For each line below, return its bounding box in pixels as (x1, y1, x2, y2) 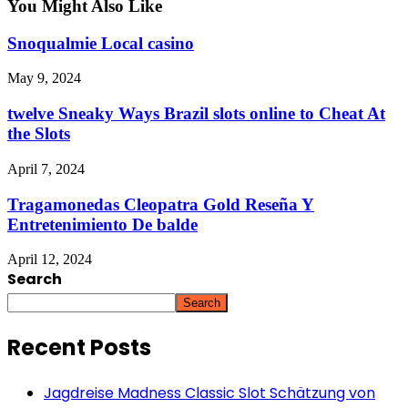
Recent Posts (7, 332, 151, 363)
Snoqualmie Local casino (7, 33, 194, 53)
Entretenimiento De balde (7, 214, 198, 234)
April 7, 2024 (7, 160, 85, 177)
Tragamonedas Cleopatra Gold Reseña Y (7, 194, 314, 214)
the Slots (7, 124, 70, 144)
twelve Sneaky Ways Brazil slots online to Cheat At (7, 104, 385, 124)
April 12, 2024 (7, 251, 92, 268)
